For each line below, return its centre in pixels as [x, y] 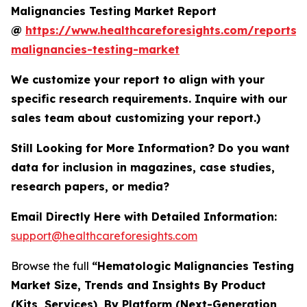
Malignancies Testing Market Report [114, 11]
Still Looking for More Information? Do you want [150, 148]
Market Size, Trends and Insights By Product [138, 285]
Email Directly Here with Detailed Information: [144, 216]
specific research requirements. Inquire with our [149, 98]
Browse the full [51, 266]
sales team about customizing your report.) [136, 118]
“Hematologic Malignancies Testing [193, 266]
